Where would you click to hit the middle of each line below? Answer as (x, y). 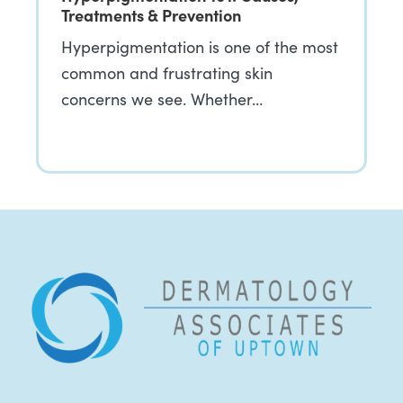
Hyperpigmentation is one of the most (200, 47)
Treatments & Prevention (151, 15)
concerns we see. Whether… (162, 99)
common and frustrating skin (167, 73)
